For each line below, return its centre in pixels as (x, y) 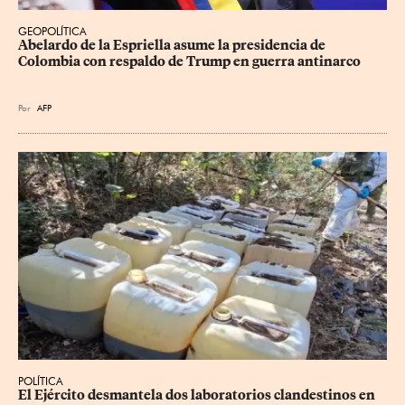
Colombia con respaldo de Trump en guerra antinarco (189, 62)
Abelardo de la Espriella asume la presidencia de (173, 46)
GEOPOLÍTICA (52, 32)
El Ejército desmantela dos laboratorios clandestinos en (198, 395)
